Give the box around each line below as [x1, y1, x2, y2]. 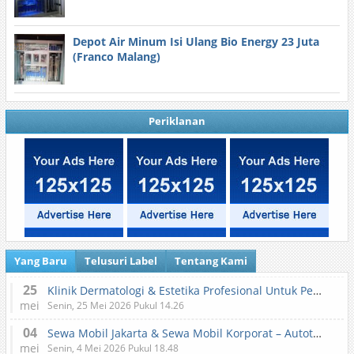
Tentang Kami [174, 254, 247, 268]
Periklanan [148, 114, 205, 128]
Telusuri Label [84, 254, 157, 268]
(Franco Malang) [72, 49, 160, 64]
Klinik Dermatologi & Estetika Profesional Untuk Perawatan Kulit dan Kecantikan [312, 283, 322, 298]
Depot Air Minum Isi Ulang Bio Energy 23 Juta [72, 34, 319, 49]
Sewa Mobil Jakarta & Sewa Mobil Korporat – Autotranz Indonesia [312, 326, 322, 341]
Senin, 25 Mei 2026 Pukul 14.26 [47, 299, 184, 312]
